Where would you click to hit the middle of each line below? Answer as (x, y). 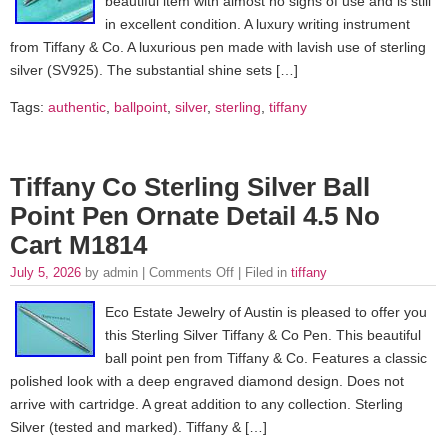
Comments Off (191, 273)
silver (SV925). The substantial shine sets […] (154, 69)
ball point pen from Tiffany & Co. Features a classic (266, 357)
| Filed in (262, 273)
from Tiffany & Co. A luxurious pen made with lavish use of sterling (218, 46)
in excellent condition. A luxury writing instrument (257, 23)
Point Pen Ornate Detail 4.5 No (195, 216)
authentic (77, 106)
